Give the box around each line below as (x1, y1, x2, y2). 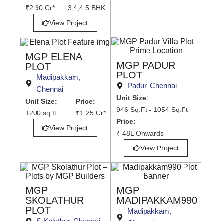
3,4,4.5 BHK (68, 4, 105, 12)
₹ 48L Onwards (116, 129, 164, 138)
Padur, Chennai (127, 81, 177, 90)
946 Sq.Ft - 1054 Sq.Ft (116, 106, 188, 114)
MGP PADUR (116, 60, 175, 71)
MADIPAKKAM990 (116, 195, 197, 206)
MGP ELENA (25, 51, 82, 62)
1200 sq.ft (25, 109, 56, 117)
